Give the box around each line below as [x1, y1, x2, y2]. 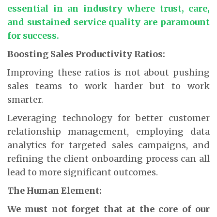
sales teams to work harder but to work [7, 80, 210, 92]
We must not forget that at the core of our [7, 203, 210, 215]
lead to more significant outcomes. [7, 166, 158, 178]
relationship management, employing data [7, 125, 210, 137]
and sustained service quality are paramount [7, 16, 210, 28]
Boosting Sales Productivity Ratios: [7, 48, 165, 60]
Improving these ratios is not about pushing [7, 66, 210, 78]
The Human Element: [7, 185, 102, 196]
